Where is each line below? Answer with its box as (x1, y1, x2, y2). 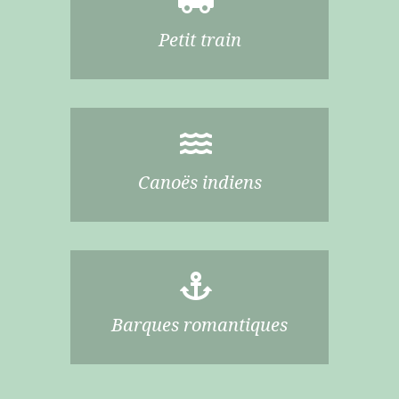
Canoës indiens (137, 170, 262, 195)
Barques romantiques (111, 313, 288, 338)
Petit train (158, 28, 241, 53)
